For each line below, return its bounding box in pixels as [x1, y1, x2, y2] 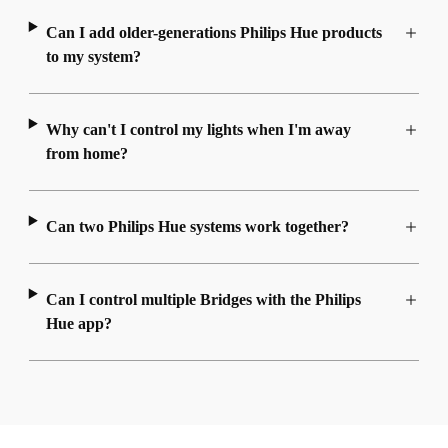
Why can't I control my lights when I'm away [45, 121, 351, 139]
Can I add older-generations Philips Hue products [45, 24, 382, 42]
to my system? [45, 48, 141, 66]
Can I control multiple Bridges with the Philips [45, 291, 361, 309]
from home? [45, 145, 128, 163]
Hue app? [45, 315, 112, 333]
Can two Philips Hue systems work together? [45, 218, 349, 236]
